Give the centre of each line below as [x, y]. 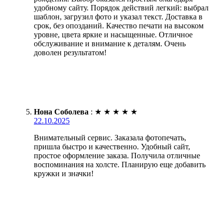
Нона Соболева [61, 112]
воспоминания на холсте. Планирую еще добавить [120, 165]
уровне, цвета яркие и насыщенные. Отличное [113, 35]
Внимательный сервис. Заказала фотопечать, [110, 138]
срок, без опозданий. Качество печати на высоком [119, 26]
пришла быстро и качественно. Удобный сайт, [112, 147]
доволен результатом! [70, 53]
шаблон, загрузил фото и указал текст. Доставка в [118, 17]
